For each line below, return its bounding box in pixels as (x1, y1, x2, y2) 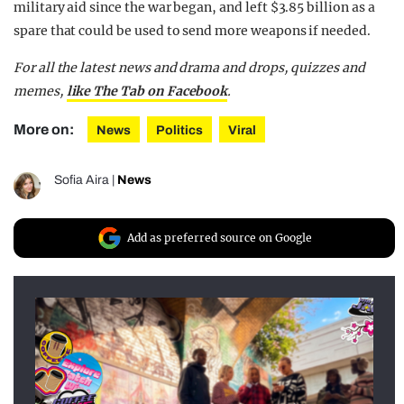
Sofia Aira (54, 173, 109, 188)
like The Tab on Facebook (66, 83, 228, 100)
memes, (14, 83, 67, 100)
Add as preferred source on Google (127, 231, 312, 245)
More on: (14, 122, 77, 138)
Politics (156, 124, 203, 138)
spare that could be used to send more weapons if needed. (14, 23, 371, 40)
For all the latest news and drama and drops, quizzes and (14, 60, 365, 77)
